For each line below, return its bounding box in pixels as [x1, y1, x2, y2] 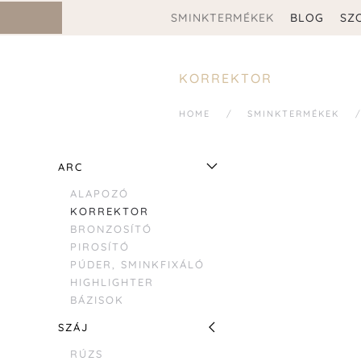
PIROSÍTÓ [70, 240, 130, 254]
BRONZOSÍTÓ [70, 222, 152, 236]
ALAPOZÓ [70, 187, 129, 201]
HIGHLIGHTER [70, 276, 154, 289]
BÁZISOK [70, 293, 124, 307]
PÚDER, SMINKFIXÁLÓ [70, 258, 205, 272]
